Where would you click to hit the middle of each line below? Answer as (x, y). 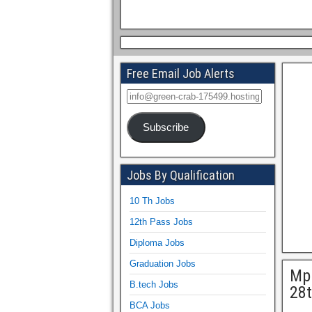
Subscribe (166, 127)
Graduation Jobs (163, 263)
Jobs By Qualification (181, 175)
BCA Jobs (150, 305)
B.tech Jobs (154, 284)
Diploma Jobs (157, 242)
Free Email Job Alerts (181, 73)
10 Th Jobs (152, 201)
